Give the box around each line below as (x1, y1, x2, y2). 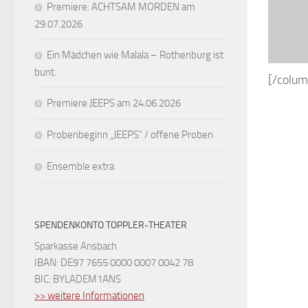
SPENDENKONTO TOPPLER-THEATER (34, 219, 187, 231)
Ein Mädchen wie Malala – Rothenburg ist (47, 48, 223, 61)
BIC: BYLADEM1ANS (34, 272, 121, 285)
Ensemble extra (47, 159, 114, 173)
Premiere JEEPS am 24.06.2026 (47, 96, 181, 109)
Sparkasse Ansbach (34, 239, 117, 252)
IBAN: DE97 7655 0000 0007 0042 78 (34, 256, 193, 269)
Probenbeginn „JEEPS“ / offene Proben (47, 128, 213, 141)
